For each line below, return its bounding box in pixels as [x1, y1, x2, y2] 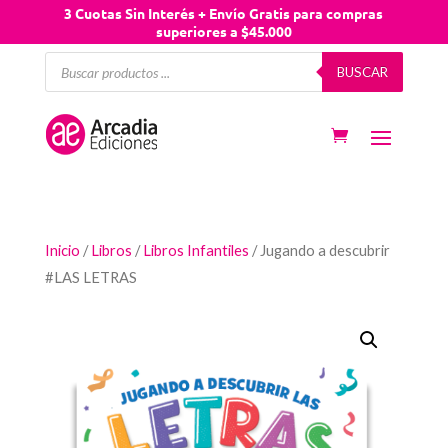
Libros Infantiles [142, 241, 249, 259]
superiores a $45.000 [155, 22, 292, 40]
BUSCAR [337, 63, 389, 80]
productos [43, 81, 115, 100]
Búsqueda [43, 49, 112, 68]
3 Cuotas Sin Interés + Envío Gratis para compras [64, 4, 384, 22]
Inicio [44, 241, 80, 259]
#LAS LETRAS [44, 268, 137, 286]
